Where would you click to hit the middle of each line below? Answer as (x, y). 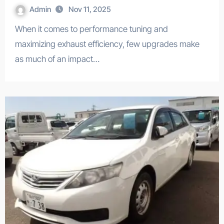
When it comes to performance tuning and (18, 29)
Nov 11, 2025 (89, 9)
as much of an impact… (57, 59)
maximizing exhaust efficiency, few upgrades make (107, 44)
